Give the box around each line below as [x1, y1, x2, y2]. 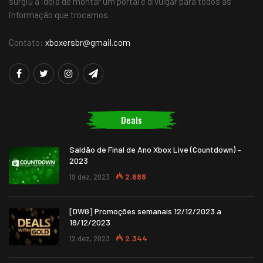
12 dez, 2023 [69, 233, 110, 243]
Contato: [9, 36, 45, 48]
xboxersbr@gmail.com [45, 36, 130, 48]
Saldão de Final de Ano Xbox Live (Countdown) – [69, 144, 241, 155]
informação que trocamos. [9, 9, 110, 20]
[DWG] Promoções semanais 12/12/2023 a [69, 205, 221, 216]
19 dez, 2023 [69, 172, 110, 182]
